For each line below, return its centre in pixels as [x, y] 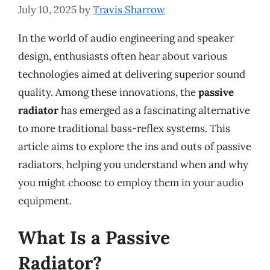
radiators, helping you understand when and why [133, 164]
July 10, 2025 [47, 9]
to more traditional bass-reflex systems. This [124, 128]
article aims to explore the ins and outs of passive [135, 146]
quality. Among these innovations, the [108, 92]
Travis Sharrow [129, 9]
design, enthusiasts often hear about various [123, 56]
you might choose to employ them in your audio [131, 182]
